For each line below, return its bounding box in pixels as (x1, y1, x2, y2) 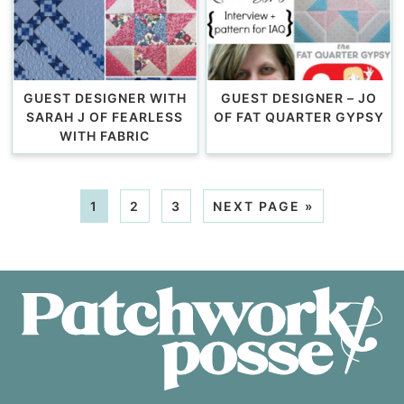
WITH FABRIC (60, 127, 151, 143)
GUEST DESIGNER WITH (23, 89, 187, 106)
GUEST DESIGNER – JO (221, 89, 377, 106)
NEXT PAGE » (213, 197, 314, 214)
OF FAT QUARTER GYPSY (214, 108, 384, 124)
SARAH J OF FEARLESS (26, 108, 184, 124)
